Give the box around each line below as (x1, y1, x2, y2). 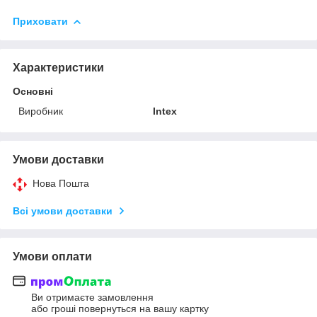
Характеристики (13, 61, 104, 74)
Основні (13, 85, 53, 97)
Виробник (18, 105, 63, 117)
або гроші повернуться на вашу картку (31, 303, 209, 315)
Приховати (13, 15, 68, 27)
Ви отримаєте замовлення (31, 292, 154, 304)
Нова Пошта (33, 177, 89, 189)
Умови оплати (13, 250, 92, 263)
